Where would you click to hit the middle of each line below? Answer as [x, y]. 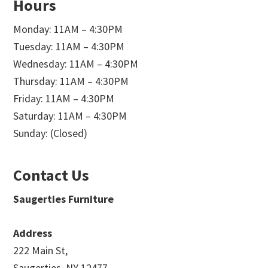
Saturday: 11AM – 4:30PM [70, 115]
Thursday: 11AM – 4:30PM [71, 81]
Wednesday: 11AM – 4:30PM [76, 63]
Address [33, 233]
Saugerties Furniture [64, 199]
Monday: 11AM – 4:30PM [68, 29]
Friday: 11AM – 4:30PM [64, 98]
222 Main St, [41, 250]
